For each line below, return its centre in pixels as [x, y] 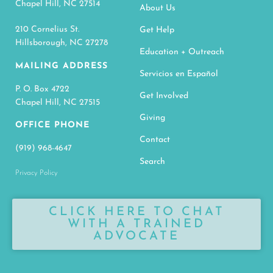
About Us [158, 8]
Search [152, 161]
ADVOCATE [136, 236]
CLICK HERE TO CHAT [136, 212]
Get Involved [164, 96]
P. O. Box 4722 [42, 89]
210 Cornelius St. [47, 29]
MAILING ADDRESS [62, 66]
